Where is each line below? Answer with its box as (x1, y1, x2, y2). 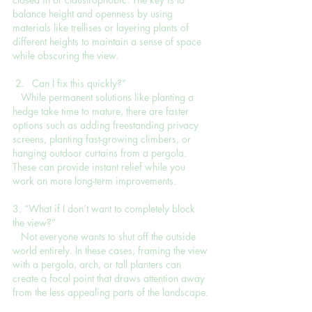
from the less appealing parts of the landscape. (13, 285, 208, 299)
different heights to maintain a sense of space (13, 34, 204, 48)
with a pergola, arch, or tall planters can (13, 257, 184, 271)
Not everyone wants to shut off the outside (13, 229, 198, 243)
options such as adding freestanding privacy (13, 118, 201, 132)
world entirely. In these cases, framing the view (13, 243, 210, 257)
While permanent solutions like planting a (13, 90, 196, 104)
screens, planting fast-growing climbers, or (13, 132, 194, 146)
